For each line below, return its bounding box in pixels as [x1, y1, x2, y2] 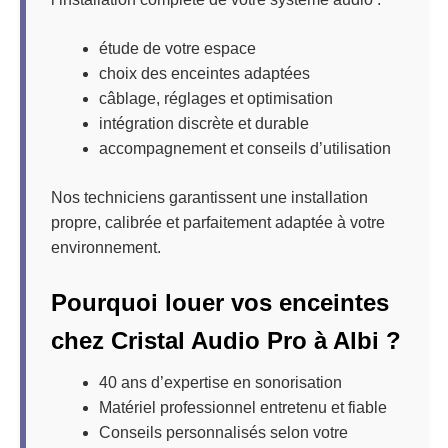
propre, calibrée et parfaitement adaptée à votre [51, 213, 385, 231]
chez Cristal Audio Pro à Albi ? [51, 326, 401, 354]
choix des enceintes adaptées [99, 64, 310, 82]
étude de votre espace [99, 39, 256, 57]
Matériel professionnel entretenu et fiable [99, 398, 387, 416]
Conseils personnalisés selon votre [99, 423, 348, 441]
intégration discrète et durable [99, 114, 309, 132]
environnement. [51, 238, 161, 256]
